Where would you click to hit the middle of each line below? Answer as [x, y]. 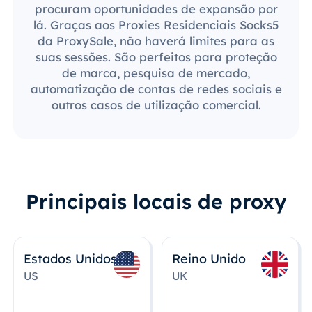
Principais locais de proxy [156, 201]
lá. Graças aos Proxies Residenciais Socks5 [156, 24]
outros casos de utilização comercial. [156, 104]
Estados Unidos [71, 259]
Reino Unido [209, 259]
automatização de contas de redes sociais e [156, 88]
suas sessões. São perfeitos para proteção [156, 56]
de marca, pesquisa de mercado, [156, 72]
